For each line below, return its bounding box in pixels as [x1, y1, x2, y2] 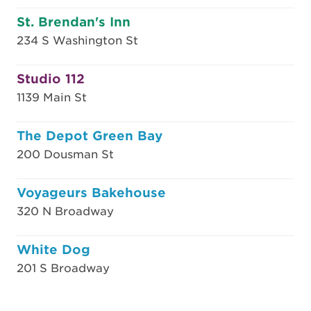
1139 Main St [17, 91, 87, 104]
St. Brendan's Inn [17, 15, 131, 29]
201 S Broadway [17, 262, 110, 275]
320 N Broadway [17, 205, 114, 218]
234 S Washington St [17, 34, 138, 47]
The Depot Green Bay [17, 128, 162, 143]
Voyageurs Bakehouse [17, 185, 166, 200]
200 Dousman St [17, 148, 114, 161]
